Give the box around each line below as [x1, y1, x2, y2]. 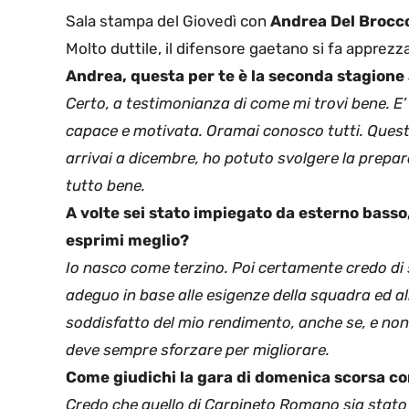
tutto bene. [66, 175, 145, 194]
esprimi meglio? [66, 230, 189, 249]
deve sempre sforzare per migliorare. [66, 340, 330, 359]
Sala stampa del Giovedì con [66, 11, 270, 30]
